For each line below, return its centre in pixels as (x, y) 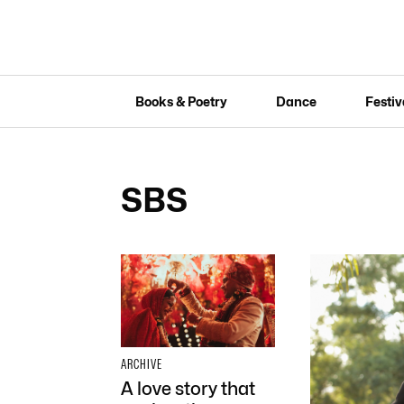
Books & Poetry (181, 101)
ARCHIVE (141, 364)
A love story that (188, 388)
